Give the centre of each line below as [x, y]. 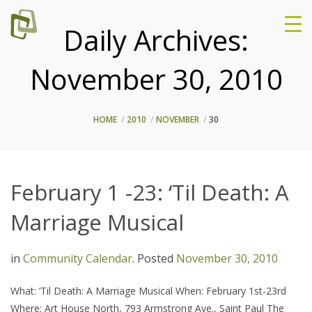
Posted [155, 258]
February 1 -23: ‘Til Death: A [150, 192]
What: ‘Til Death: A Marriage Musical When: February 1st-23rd [148, 291]
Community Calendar [78, 258]
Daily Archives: [156, 40]
